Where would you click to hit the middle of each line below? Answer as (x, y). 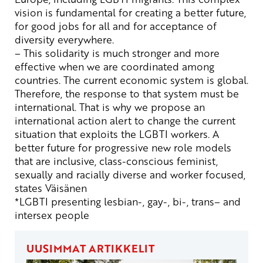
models (213, 148)
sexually (34, 175)
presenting (76, 202)
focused (225, 175)
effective (35, 67)
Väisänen (65, 188)
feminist (196, 161)
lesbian (121, 202)
